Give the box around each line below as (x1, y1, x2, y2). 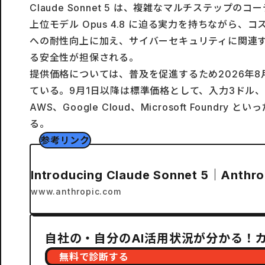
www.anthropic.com (31, 186, 121, 196)
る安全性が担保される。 (30, 51, 139, 63)
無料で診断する (59, 251, 129, 263)
